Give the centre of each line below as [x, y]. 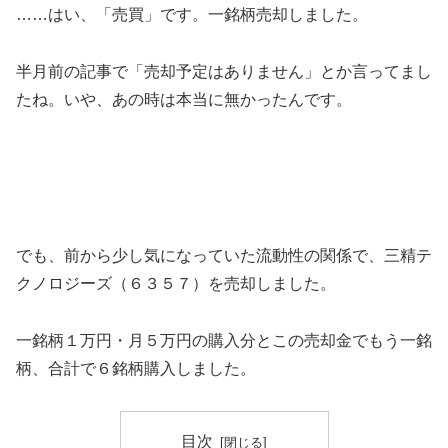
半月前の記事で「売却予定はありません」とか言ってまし [224, 72]
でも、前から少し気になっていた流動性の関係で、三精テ [224, 255]
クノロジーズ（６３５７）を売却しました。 [176, 283]
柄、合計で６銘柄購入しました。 [136, 368]
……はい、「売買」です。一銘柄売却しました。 [192, 15]
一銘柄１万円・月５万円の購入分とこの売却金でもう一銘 [224, 340]
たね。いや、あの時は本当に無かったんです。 [184, 100]
